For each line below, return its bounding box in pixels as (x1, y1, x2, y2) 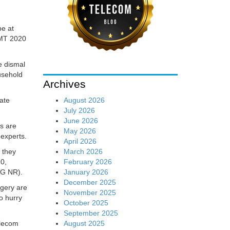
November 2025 (63, 188, 116, 197)
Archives (43, 78, 86, 90)
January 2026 (63, 167, 108, 176)
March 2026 (63, 147, 103, 156)
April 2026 (63, 137, 97, 145)
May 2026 (63, 126, 96, 135)
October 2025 (63, 198, 108, 207)
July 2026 (63, 106, 95, 114)
